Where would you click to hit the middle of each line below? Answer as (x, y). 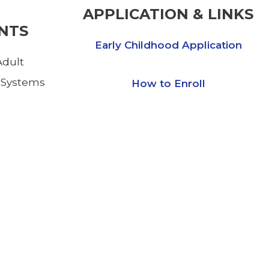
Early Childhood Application (168, 45)
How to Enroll (168, 84)
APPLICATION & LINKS (168, 14)
